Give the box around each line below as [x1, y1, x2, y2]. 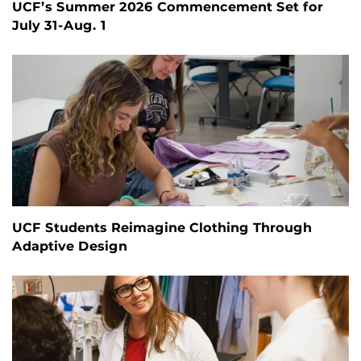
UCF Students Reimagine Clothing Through [12, 220, 312, 235]
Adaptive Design [12, 239, 127, 254]
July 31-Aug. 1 [12, 17, 106, 33]
